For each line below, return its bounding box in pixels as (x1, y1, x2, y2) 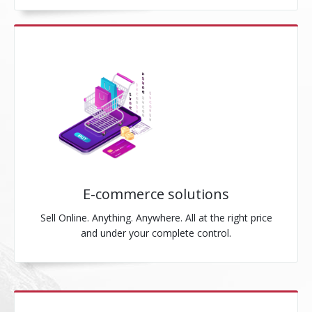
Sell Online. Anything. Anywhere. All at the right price (40, 211, 272, 224)
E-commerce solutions (83, 185, 229, 203)
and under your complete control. (81, 226, 231, 240)
